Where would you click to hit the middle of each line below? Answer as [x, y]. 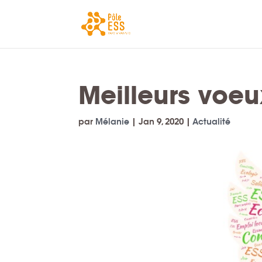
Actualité [212, 122]
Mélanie [113, 122]
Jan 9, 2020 [161, 122]
